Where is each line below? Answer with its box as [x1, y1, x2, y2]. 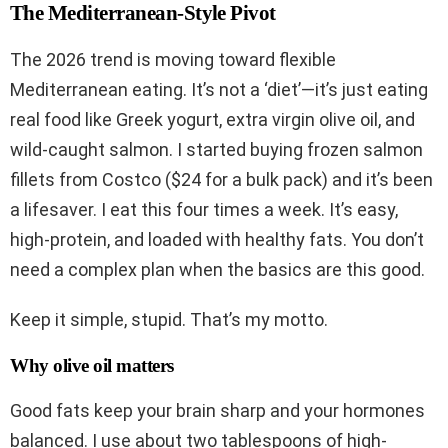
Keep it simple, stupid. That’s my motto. [10, 309, 328, 331]
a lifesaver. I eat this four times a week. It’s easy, [10, 199, 398, 221]
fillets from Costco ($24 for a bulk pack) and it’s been [10, 169, 433, 191]
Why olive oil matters [10, 355, 175, 377]
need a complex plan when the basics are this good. [10, 259, 425, 281]
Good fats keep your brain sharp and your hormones [10, 400, 425, 422]
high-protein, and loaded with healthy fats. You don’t [10, 229, 424, 251]
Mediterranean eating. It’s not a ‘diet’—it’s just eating [10, 79, 428, 101]
